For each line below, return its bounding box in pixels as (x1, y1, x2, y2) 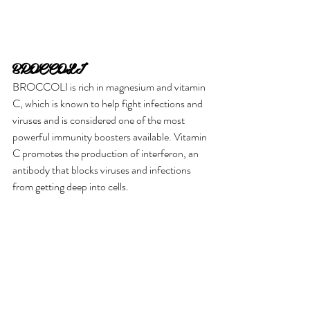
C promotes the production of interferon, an (12, 145, 201, 161)
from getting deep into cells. (12, 178, 129, 194)
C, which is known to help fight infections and (12, 95, 205, 111)
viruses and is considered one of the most (12, 111, 187, 128)
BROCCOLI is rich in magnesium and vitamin (12, 78, 208, 95)
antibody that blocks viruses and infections (12, 161, 193, 178)
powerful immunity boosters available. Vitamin (12, 128, 209, 145)
